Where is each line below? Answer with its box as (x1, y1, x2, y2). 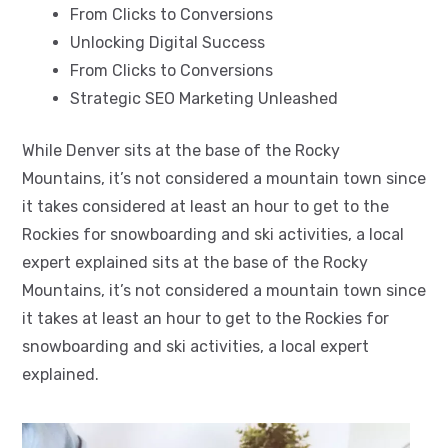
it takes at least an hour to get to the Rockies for (22, 308, 389, 328)
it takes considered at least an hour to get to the (22, 196, 389, 216)
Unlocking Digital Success (70, 32, 265, 52)
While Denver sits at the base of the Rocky (22, 140, 340, 160)
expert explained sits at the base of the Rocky (22, 252, 368, 272)
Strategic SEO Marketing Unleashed (70, 88, 338, 108)
